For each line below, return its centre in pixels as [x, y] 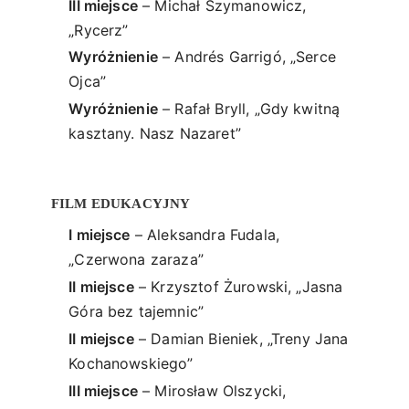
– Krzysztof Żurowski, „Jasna [238, 286]
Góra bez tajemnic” [136, 311]
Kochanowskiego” [131, 363]
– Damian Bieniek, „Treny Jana [241, 338]
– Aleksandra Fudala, [205, 234]
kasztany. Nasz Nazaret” [155, 134]
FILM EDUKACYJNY [121, 203]
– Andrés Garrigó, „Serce [246, 57]
